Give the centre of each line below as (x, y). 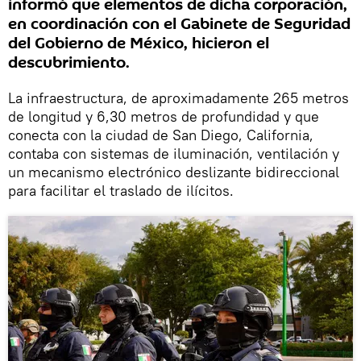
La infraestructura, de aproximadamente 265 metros (178, 98)
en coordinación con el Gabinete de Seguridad (179, 24)
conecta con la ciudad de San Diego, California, (161, 135)
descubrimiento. (69, 62)
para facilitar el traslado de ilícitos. (121, 190)
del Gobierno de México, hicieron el (139, 43)
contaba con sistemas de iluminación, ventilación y (174, 153)
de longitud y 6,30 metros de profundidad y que (164, 116)
